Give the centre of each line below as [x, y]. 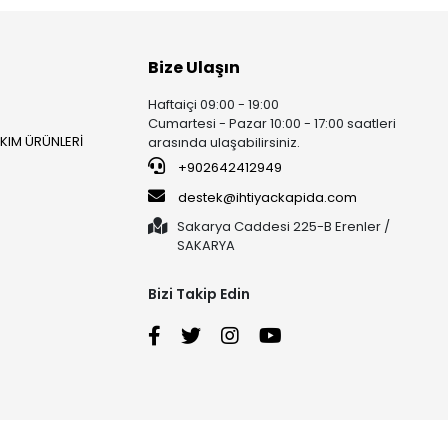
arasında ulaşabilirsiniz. [224, 142]
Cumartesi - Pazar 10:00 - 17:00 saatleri [272, 123]
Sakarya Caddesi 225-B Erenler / [284, 226]
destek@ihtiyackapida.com [268, 197]
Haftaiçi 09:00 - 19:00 [214, 104]
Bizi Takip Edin [199, 293]
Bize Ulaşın [194, 67]
